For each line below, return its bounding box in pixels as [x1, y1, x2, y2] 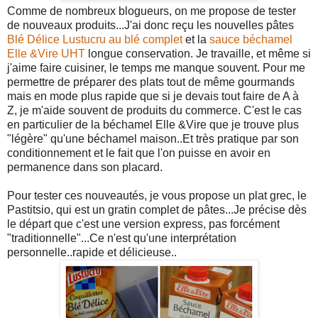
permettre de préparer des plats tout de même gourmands [7, 75, 295, 88]
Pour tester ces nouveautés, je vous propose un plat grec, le [7, 189, 307, 202]
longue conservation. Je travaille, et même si [85, 47, 311, 60]
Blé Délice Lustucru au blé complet [7, 33, 185, 45]
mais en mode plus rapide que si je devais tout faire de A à [7, 89, 299, 102]
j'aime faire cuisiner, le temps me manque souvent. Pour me [7, 61, 305, 74]
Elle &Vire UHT [7, 47, 85, 60]
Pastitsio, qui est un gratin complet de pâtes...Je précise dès [7, 203, 307, 216]
